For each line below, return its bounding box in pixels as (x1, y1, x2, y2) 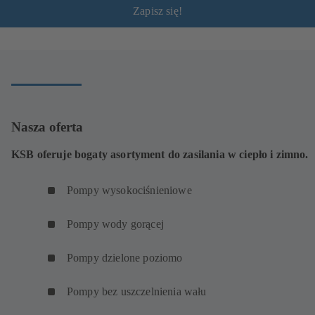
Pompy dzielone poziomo (67, 252, 186, 264)
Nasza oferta (11, 119, 83, 134)
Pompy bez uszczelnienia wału (67, 285, 210, 298)
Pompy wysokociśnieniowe (67, 184, 195, 197)
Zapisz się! (133, 4, 182, 17)
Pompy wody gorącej (67, 218, 167, 231)
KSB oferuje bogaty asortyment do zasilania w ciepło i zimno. (11, 148, 309, 161)
